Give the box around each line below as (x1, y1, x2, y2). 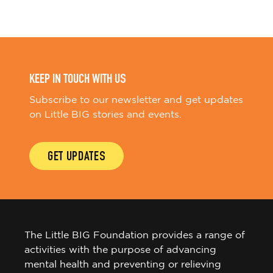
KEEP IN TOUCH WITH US (29, 73, 126, 87)
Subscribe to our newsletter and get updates (29, 96, 243, 105)
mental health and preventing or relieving (24, 260, 221, 270)
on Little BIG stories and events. (29, 110, 182, 120)
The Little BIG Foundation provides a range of (24, 231, 245, 241)
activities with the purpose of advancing (24, 246, 216, 255)
